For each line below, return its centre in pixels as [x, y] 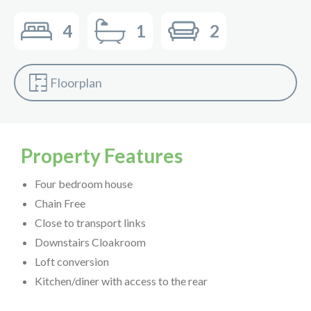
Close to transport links [90, 222]
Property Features [102, 155]
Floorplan [76, 82]
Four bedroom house [84, 183]
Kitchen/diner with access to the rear [121, 280]
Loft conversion [72, 261]
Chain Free [60, 203]
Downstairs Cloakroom [90, 242]
